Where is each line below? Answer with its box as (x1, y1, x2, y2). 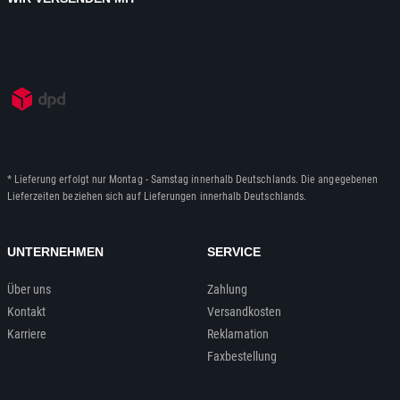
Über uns (6, 281, 52, 296)
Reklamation (206, 326, 270, 341)
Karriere (6, 326, 47, 341)
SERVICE (206, 244, 261, 259)
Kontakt (6, 304, 46, 319)
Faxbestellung (206, 348, 278, 363)
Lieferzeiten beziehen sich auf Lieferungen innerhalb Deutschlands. (6, 189, 307, 203)
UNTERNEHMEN (6, 244, 104, 259)
